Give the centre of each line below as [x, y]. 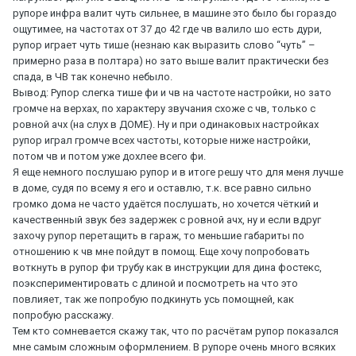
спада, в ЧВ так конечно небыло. [93, 77]
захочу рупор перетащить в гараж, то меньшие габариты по [159, 236]
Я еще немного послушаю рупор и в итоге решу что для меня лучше [178, 172]
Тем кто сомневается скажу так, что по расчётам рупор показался [176, 331]
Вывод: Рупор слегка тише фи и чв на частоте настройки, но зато [172, 93]
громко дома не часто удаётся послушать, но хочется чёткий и [166, 204]
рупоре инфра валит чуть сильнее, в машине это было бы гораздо [175, 14]
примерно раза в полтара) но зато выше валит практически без [171, 61]
